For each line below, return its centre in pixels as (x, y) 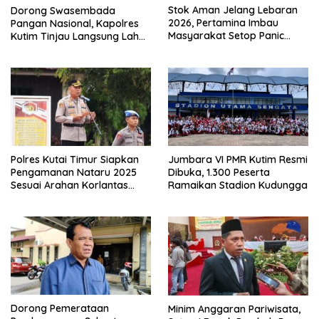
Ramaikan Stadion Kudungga (238, 185)
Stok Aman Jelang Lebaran (233, 10)
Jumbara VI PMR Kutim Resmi (238, 160)
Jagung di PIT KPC (54, 49)
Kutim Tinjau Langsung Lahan (81, 36)
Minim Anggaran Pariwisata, (234, 309)
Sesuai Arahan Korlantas (69, 185)
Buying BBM (196, 49)
